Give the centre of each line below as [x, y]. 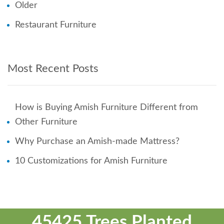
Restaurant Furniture [56, 25]
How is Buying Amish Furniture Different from [106, 107]
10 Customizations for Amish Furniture [91, 161]
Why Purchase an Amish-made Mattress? [97, 141]
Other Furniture [46, 122]
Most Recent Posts [53, 68]
